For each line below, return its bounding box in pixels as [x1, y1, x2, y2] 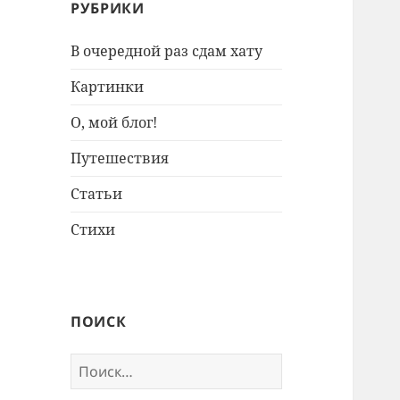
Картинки [71, 77, 145, 97]
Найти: [70, 354, 122, 374]
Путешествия [71, 148, 170, 169]
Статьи [71, 184, 123, 204]
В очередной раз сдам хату [71, 41, 263, 62]
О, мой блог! [71, 112, 158, 133]
